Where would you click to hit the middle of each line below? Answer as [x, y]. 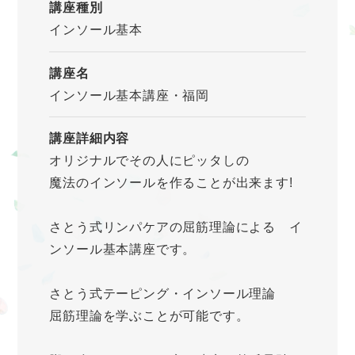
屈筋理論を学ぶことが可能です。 [149, 316]
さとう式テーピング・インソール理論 [162, 294]
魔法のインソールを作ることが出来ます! [171, 183]
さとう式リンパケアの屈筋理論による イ [176, 227]
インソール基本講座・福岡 [129, 95]
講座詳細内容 [90, 139]
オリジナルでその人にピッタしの [149, 161]
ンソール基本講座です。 [123, 250]
